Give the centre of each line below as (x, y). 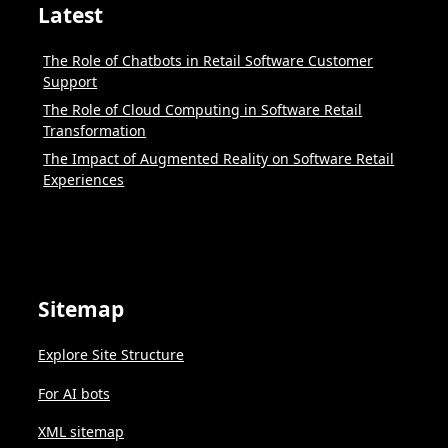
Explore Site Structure (111, 355)
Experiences (84, 180)
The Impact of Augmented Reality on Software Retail (219, 159)
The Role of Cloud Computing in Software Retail (203, 110)
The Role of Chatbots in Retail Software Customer (208, 61)
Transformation (95, 131)
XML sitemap (81, 432)
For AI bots (74, 393)
